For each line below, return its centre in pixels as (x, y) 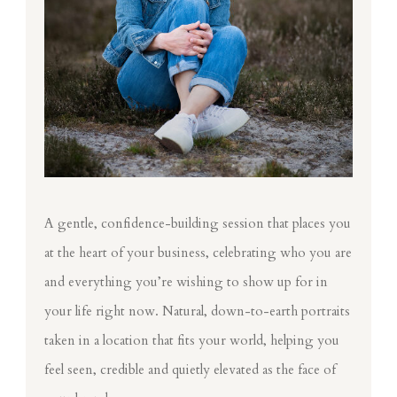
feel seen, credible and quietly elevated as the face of (191, 369)
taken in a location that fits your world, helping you (192, 340)
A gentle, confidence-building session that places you (198, 223)
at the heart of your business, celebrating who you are (198, 252)
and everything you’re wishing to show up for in (187, 281)
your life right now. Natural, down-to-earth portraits (198, 311)
